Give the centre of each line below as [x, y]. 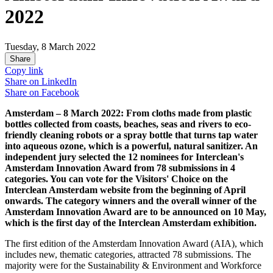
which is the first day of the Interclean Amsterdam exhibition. [131, 222]
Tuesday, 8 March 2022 [50, 46]
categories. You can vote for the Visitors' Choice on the [116, 179]
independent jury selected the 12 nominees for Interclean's [124, 157]
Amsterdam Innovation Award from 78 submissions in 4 [120, 168]
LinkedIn [59, 81]
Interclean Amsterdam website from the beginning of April [125, 190]
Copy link [24, 70]
